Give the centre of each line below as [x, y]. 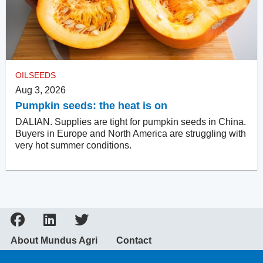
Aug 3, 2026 [41, 90]
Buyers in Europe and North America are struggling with [131, 134]
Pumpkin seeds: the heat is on [91, 106]
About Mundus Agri [54, 241]
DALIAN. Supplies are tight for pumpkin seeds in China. [131, 122]
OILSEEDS [36, 75]
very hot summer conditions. [73, 146]
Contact [134, 241]
